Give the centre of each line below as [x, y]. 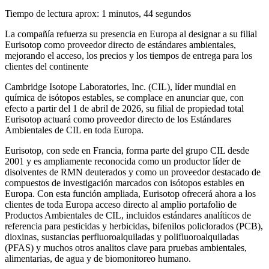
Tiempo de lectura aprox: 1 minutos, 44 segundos [98, 14]
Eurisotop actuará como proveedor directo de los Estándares [118, 119]
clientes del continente [47, 67]
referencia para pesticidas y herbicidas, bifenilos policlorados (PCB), [134, 226]
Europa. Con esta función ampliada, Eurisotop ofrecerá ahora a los [130, 194]
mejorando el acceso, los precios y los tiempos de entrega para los [128, 56]
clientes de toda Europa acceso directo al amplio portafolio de [121, 205]
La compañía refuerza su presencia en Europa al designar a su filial [131, 34]
